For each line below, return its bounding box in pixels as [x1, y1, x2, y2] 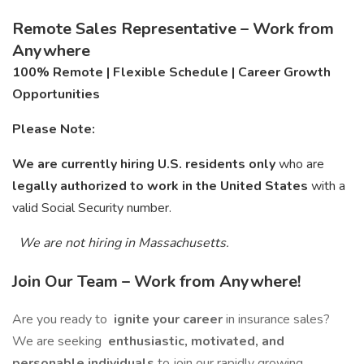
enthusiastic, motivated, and [105, 332, 284, 350]
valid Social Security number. [12, 199, 171, 217]
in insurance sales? [226, 310, 330, 328]
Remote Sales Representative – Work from [12, 18, 334, 40]
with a [311, 177, 345, 195]
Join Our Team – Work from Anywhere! [12, 271, 301, 292]
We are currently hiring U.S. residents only [12, 155, 279, 173]
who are [279, 155, 327, 173]
